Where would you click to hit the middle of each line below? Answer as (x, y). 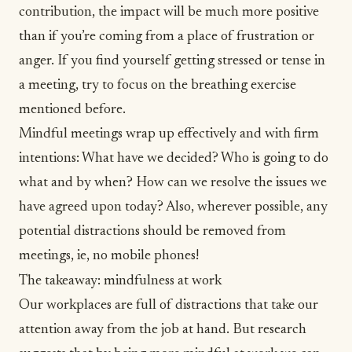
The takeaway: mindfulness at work (120, 282)
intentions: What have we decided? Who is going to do (174, 159)
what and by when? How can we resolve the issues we (173, 183)
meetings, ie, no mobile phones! (110, 257)
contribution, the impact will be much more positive (169, 13)
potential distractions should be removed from (152, 232)
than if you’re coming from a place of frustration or (167, 37)
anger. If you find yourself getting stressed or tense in (172, 62)
